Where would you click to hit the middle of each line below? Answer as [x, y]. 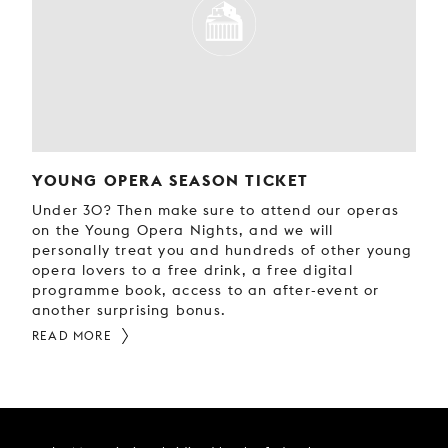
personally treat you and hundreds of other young [222, 250]
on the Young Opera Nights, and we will [183, 230]
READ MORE [72, 335]
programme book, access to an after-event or [206, 290]
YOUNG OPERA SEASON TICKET [170, 180]
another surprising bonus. [129, 310]
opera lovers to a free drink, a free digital [192, 270]
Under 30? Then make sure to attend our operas [216, 210]
